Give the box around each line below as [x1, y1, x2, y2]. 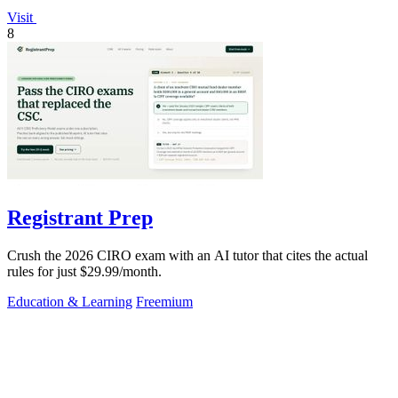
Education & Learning [7, 294, 132, 310]
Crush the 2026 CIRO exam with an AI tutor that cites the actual [7, 248, 368, 264]
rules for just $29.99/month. [7, 264, 162, 280]
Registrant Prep [7, 206, 153, 230]
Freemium [136, 294, 193, 310]
